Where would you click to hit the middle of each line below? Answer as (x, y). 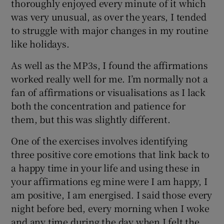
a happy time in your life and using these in (105, 167)
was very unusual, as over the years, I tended (109, 16)
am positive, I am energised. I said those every (112, 194)
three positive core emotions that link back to (110, 154)
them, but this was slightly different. (91, 119)
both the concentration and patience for (98, 105)
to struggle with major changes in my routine (110, 30)
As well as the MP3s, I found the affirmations (109, 65)
